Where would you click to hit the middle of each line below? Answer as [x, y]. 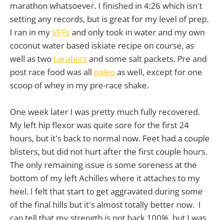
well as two [32, 58]
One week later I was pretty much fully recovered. [105, 112]
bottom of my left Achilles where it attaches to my [105, 178]
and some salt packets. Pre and [147, 58]
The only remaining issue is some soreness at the [103, 165]
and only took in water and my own [137, 32]
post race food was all [52, 72]
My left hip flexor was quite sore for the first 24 [99, 125]
